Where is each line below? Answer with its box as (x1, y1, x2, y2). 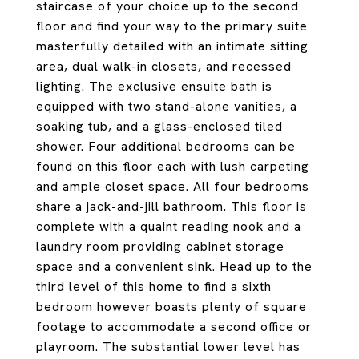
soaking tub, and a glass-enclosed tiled (36, 118, 283, 135)
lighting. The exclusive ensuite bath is (36, 78, 272, 95)
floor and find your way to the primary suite (36, 18, 308, 34)
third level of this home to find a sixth (36, 278, 272, 295)
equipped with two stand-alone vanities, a (36, 98, 297, 115)
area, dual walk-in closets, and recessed (36, 58, 292, 75)
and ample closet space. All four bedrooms (36, 178, 309, 195)
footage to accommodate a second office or (36, 318, 312, 335)
